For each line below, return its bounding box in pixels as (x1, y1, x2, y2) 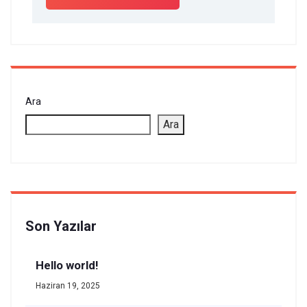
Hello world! (36, 258, 99, 272)
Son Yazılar (25, 218, 97, 234)
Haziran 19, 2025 (36, 281, 100, 291)
